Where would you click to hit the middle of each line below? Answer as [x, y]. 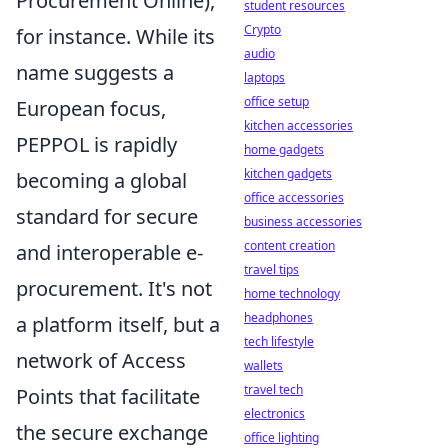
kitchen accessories [298, 125]
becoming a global [101, 180]
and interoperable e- [109, 252]
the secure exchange [112, 432]
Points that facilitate [108, 396]
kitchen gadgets [288, 173]
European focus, [91, 108]
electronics [274, 413]
